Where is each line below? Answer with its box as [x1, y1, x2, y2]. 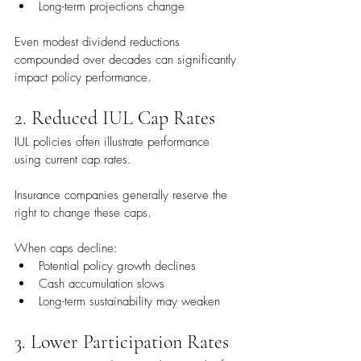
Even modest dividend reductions [15, 34, 184, 51]
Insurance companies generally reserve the [15, 187, 231, 204]
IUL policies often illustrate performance [15, 134, 214, 151]
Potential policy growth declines [39, 258, 196, 275]
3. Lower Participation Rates [15, 330, 229, 355]
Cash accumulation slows [39, 276, 164, 293]
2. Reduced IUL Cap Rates [15, 106, 215, 131]
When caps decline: [15, 240, 118, 257]
